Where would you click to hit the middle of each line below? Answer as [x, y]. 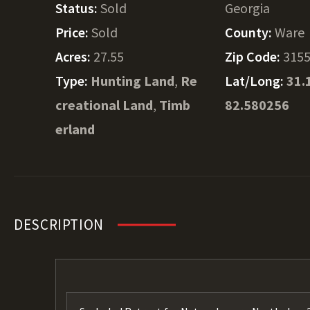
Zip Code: [254, 56]
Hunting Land [133, 81]
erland [75, 129]
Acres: [74, 56]
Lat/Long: [256, 81]
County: [250, 32]
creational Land [104, 105]
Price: [73, 32]
